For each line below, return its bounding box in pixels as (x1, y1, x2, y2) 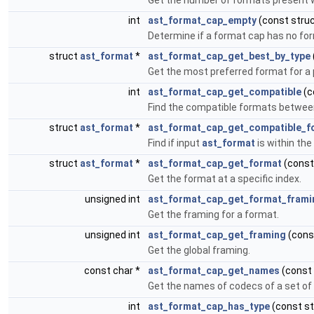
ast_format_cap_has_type (148, 301, 270, 312)
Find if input (148, 137, 202, 149)
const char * (84, 265, 142, 276)
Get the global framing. (148, 245, 250, 256)
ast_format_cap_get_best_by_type (148, 50, 310, 62)
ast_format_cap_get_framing (148, 229, 286, 240)
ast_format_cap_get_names (148, 265, 280, 276)
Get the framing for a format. (148, 209, 279, 220)
